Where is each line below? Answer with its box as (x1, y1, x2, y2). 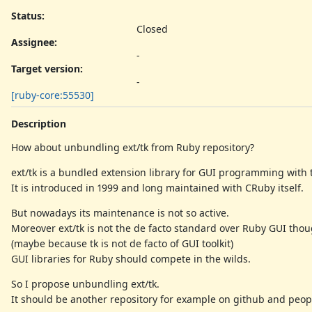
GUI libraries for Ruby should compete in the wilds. (11, 251, 251, 265)
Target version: (11, 61, 83, 75)
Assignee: (11, 35, 57, 49)
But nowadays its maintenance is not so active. (11, 205, 229, 219)
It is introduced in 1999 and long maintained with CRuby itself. (11, 180, 304, 194)
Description (11, 116, 66, 130)
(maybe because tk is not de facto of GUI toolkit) (11, 236, 233, 250)
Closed (136, 22, 168, 36)
